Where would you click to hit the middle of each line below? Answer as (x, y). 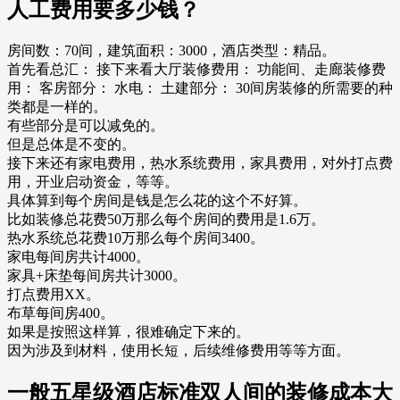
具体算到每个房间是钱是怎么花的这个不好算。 (157, 200)
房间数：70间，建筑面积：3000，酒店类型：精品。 (171, 50)
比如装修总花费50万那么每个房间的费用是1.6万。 (166, 219)
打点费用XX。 (54, 294)
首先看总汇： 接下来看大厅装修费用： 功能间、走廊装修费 (196, 69)
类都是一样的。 (57, 106)
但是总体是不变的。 (71, 144)
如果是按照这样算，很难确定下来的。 (129, 331)
